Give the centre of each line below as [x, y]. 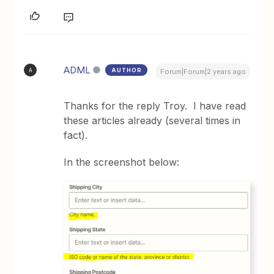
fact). [76, 135]
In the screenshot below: [122, 162]
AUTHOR [127, 70]
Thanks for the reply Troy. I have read [155, 106]
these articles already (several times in [152, 121]
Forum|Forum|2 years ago [203, 72]
